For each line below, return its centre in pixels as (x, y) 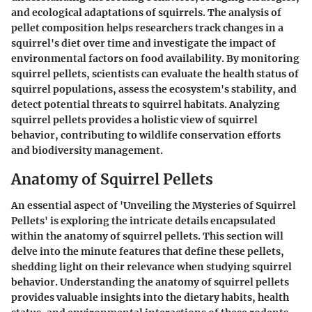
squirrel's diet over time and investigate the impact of (143, 43)
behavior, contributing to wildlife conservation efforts (146, 135)
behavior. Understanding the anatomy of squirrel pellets (150, 282)
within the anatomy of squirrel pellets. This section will (147, 236)
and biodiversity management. (87, 150)
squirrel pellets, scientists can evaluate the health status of (155, 73)
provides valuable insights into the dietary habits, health (150, 297)
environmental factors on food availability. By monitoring (155, 58)
